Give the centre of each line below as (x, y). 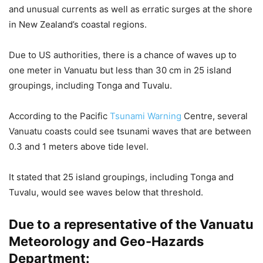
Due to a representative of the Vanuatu (131, 225)
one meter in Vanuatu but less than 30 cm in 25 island (120, 70)
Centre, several (215, 116)
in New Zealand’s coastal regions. (78, 25)
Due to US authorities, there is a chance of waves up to (123, 55)
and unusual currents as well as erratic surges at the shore (131, 9)
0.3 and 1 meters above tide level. (79, 147)
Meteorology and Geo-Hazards (106, 242)
